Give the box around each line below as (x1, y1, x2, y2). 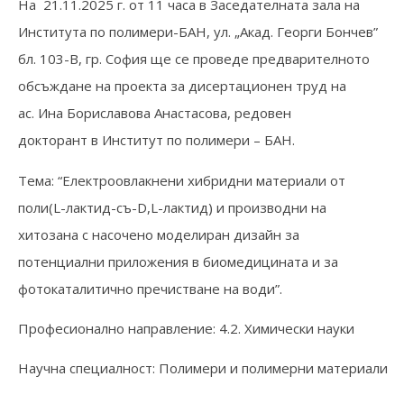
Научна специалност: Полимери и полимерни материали (18, 359, 388, 378)
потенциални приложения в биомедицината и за (18, 252, 338, 271)
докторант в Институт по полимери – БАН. (18, 131, 295, 150)
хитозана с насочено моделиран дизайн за (18, 225, 299, 243)
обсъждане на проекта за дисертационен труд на (18, 77, 346, 96)
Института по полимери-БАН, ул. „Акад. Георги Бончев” (18, 23, 378, 41)
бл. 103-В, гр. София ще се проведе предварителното (18, 50, 370, 69)
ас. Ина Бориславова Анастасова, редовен (18, 104, 291, 123)
